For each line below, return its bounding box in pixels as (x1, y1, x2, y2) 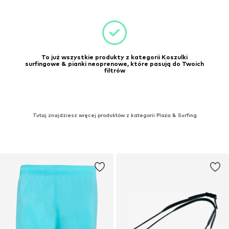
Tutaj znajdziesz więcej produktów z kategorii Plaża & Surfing (32, 111, 197, 118)
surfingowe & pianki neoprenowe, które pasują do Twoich (25, 60, 204, 67)
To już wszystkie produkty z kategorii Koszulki (41, 53, 188, 61)
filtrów (104, 66, 125, 74)
